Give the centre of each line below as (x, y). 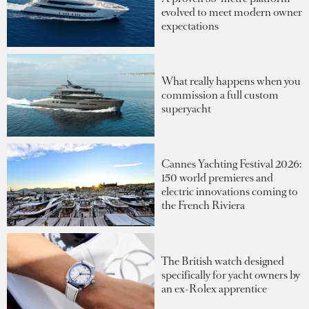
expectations (190, 26)
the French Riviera (203, 206)
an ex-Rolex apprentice (214, 288)
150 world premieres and (217, 178)
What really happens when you (231, 81)
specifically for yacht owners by (231, 275)
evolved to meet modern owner (232, 12)
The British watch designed (223, 261)
